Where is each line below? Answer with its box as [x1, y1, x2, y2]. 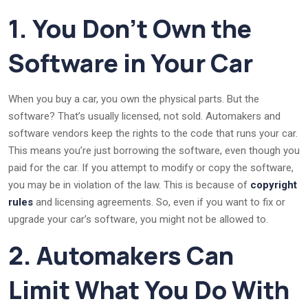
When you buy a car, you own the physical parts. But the [8, 92, 259, 105]
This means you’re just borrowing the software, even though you [8, 144, 300, 157]
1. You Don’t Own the [8, 11, 252, 45]
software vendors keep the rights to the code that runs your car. [8, 126, 298, 140]
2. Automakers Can [8, 238, 234, 272]
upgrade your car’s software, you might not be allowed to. [8, 212, 268, 225]
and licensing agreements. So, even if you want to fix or [33, 195, 285, 208]
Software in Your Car [8, 45, 253, 80]
